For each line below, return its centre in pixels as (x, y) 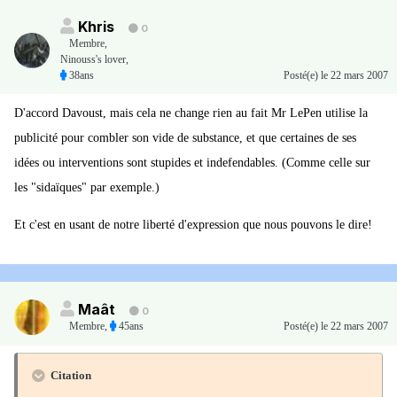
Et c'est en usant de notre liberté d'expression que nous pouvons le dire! (193, 225)
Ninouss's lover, (94, 60)
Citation (70, 376)
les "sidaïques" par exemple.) (87, 188)
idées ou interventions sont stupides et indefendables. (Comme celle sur (192, 163)
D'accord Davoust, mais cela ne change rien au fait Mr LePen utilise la (191, 113)
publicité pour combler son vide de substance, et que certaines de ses (185, 138)
